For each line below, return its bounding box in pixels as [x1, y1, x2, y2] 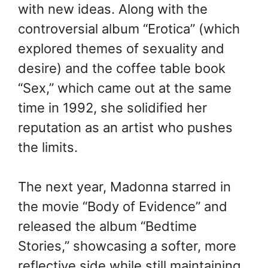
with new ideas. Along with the [18, 1, 208, 17]
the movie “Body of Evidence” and [18, 199, 227, 215]
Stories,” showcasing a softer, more [18, 238, 236, 254]
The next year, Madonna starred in [18, 179, 231, 195]
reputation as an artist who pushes [18, 120, 233, 136]
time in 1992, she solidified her [18, 100, 207, 116]
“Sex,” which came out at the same [18, 80, 232, 96]
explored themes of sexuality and [18, 41, 224, 57]
